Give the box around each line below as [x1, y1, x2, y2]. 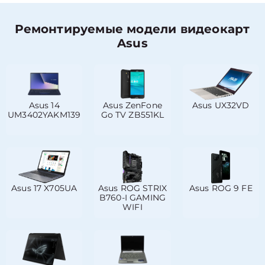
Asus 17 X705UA [11, 183, 77, 193]
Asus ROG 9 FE [189, 183, 253, 193]
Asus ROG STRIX [98, 183, 167, 193]
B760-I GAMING [99, 192, 166, 203]
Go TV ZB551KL [101, 109, 164, 120]
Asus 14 [28, 100, 60, 111]
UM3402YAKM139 [8, 109, 81, 120]
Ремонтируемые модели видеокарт [15, 22, 250, 36]
